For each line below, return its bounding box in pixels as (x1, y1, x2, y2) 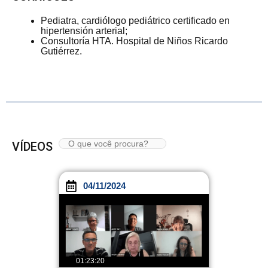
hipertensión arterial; (41, 26, 127, 36)
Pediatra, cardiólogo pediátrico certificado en (41, 16, 230, 26)
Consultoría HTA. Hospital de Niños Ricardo (41, 36, 228, 47)
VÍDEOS (12, 139, 53, 154)
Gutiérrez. (41, 46, 82, 57)
